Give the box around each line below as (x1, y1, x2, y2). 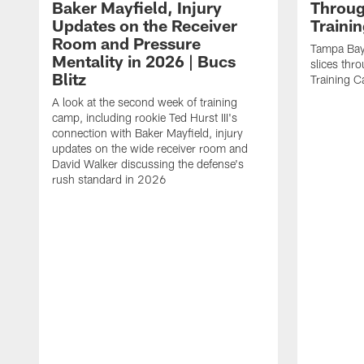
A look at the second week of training (52, 94, 237, 109)
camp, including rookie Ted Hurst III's (52, 110, 237, 124)
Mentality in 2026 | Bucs (52, 50, 236, 71)
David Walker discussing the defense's (52, 156, 244, 171)
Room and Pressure (52, 32, 201, 53)
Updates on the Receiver (52, 15, 237, 35)
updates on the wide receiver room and (52, 141, 248, 155)
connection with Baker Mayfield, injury (52, 125, 243, 140)
